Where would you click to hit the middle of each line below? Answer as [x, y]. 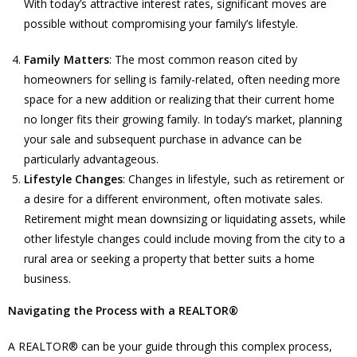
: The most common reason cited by [203, 59]
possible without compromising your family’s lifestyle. [161, 23]
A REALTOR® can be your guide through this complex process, [170, 346]
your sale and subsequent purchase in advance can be [163, 139]
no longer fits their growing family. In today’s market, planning [183, 119]
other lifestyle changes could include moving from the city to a [184, 238]
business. [47, 278]
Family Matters [67, 59]
